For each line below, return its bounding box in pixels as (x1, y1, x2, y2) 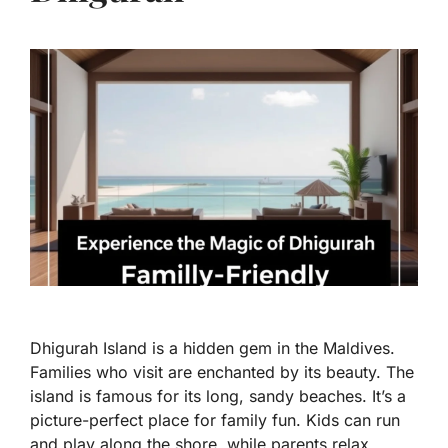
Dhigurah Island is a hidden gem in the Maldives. (30, 338, 395, 359)
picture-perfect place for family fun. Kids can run (30, 410, 400, 431)
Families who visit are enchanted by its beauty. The (30, 362, 414, 383)
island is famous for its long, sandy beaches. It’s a (30, 386, 406, 407)
